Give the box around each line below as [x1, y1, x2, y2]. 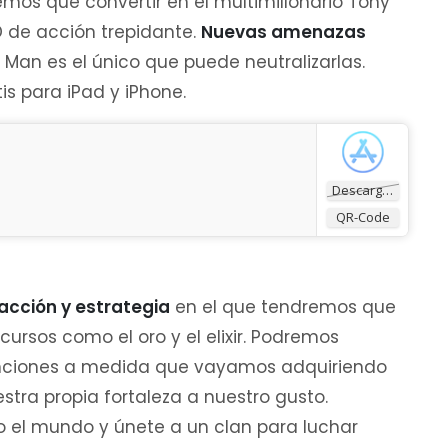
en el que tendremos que [170, 295, 396, 319]
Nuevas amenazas [201, 20, 366, 44]
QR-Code [336, 208, 390, 226]
